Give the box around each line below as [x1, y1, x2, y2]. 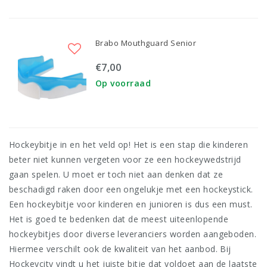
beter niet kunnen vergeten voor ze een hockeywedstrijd [9, 154, 241, 166]
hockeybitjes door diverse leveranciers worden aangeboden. [9, 228, 257, 240]
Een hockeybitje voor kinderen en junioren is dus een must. [9, 198, 253, 210]
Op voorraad [95, 77, 151, 89]
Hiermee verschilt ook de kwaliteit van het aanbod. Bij [9, 243, 231, 255]
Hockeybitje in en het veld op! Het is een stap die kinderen [9, 139, 249, 151]
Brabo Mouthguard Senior [95, 38, 197, 49]
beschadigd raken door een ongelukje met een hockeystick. [9, 184, 253, 195]
